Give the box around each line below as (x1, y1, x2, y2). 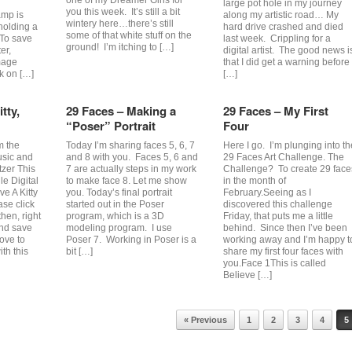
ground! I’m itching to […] (65, 42, 174, 53)
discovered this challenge (222, 199, 332, 210)
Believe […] (222, 269, 272, 280)
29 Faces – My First (222, 102, 328, 119)
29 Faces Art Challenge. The (222, 152, 344, 163)
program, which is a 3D (65, 211, 164, 222)
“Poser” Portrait (65, 117, 156, 134)
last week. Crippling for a (222, 33, 331, 44)
